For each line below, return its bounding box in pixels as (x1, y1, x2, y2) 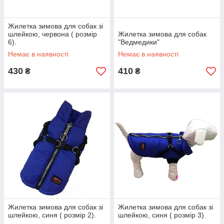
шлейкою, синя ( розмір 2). (8, 211, 96, 219)
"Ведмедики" (118, 38, 159, 46)
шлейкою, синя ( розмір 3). (118, 211, 206, 219)
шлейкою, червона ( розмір (8, 30, 97, 38)
